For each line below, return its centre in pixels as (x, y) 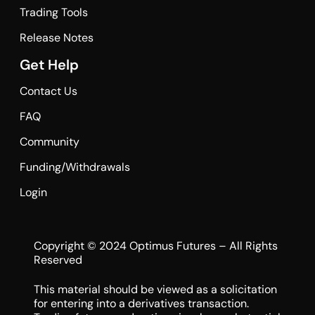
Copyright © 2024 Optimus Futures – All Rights (155, 245)
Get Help (49, 64)
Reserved (58, 259)
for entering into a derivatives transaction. (141, 304)
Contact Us (48, 91)
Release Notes (56, 37)
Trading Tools (53, 12)
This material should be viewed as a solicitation (155, 290)
